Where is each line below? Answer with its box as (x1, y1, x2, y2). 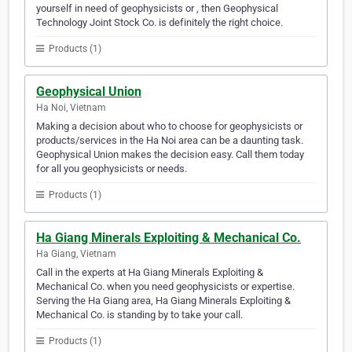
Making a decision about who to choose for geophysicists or (36, 120, 302, 133)
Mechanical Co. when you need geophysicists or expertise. (36, 280, 295, 293)
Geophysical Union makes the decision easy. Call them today (36, 148, 304, 161)
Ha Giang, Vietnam (36, 248, 116, 260)
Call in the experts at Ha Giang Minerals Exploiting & (36, 266, 263, 279)
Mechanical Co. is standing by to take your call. (36, 309, 243, 321)
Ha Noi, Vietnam (36, 102, 106, 114)
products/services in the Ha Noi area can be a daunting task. (36, 134, 303, 147)
